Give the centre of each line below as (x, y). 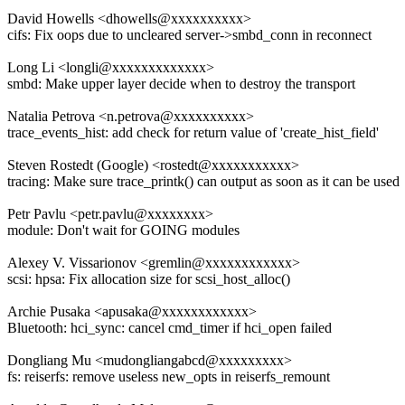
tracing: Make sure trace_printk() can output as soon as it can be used (203, 182)
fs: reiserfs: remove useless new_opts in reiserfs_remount (169, 377)
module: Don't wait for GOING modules (123, 231)
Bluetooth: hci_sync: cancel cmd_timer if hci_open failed (170, 328)
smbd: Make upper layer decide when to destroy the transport (181, 84)
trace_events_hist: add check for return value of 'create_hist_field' (193, 133)
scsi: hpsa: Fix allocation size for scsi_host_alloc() (149, 279)
